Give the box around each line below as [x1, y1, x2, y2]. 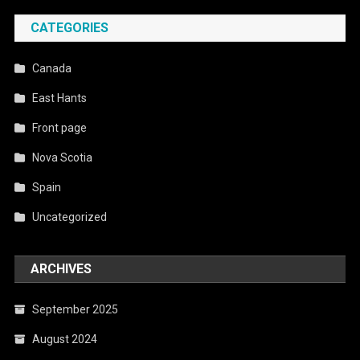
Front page [32, 121, 88, 134]
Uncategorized [32, 210, 108, 223]
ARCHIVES [31, 260, 92, 276]
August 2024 [32, 332, 98, 346]
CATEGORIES [31, 19, 109, 35]
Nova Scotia [32, 150, 93, 164]
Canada [32, 61, 72, 75]
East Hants [32, 91, 88, 104]
